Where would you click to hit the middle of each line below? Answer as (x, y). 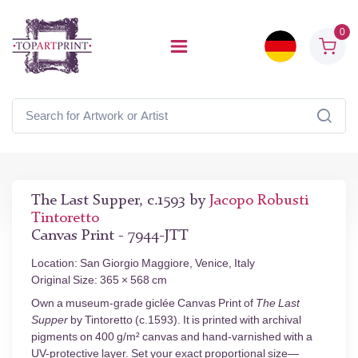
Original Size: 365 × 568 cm (99, 280)
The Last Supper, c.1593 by (120, 201)
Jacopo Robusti (259, 201)
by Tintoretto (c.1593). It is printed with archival (185, 320)
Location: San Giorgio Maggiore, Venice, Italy (143, 263)
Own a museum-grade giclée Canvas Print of (143, 303)
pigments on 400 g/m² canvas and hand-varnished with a (172, 337)
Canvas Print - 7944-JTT (110, 236)
